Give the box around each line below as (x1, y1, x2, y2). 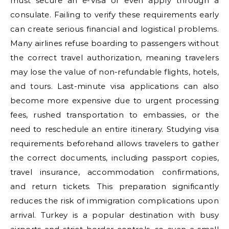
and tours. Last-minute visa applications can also (10, 81, 219, 91)
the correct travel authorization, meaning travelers (10, 53, 219, 62)
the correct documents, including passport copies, (10, 153, 219, 163)
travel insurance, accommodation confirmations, (10, 167, 219, 177)
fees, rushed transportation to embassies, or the (10, 110, 219, 120)
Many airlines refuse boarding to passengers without (10, 38, 219, 48)
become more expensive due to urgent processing (10, 96, 219, 105)
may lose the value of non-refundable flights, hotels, (10, 67, 219, 77)
